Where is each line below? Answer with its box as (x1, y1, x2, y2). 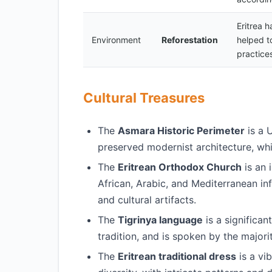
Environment (92, 35, 141, 45)
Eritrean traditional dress (118, 250, 236, 262)
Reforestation (161, 35, 218, 45)
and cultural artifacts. (98, 194, 196, 206)
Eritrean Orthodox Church (118, 161, 242, 173)
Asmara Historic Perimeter (118, 124, 245, 137)
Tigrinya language (118, 214, 203, 226)
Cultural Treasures (83, 90, 205, 106)
